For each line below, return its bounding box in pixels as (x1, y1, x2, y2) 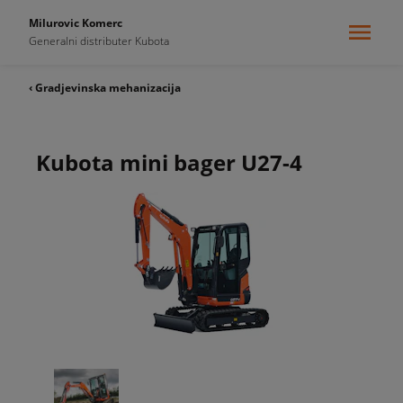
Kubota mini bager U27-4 (36, 148, 302, 177)
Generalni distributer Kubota (29, 33, 169, 49)
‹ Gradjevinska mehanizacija (29, 80, 181, 95)
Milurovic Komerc (29, 15, 122, 31)
